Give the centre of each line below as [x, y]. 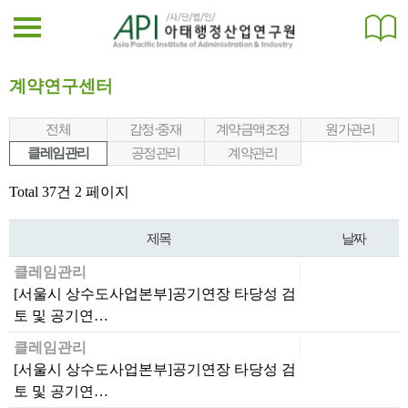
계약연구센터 [61, 86]
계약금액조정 [252, 129]
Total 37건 [40, 192]
